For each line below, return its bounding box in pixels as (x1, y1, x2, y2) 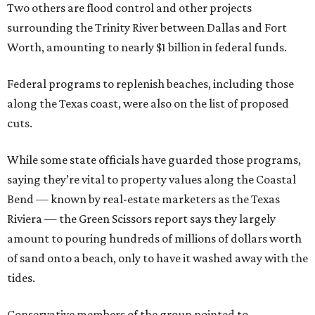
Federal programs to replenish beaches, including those (7, 77, 294, 91)
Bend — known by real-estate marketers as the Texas (7, 192, 280, 206)
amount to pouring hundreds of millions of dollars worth (7, 231, 302, 245)
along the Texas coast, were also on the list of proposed (7, 96, 289, 110)
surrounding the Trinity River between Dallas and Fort (7, 20, 287, 34)
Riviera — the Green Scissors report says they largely (7, 212, 276, 226)
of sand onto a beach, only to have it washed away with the (7, 251, 308, 265)
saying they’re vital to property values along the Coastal (7, 172, 296, 186)
